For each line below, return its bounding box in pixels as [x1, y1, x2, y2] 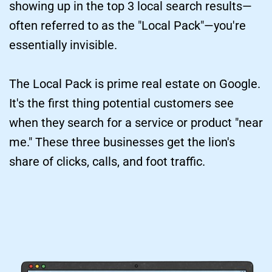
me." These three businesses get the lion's [9, 135, 235, 150]
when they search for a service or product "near [9, 115, 263, 131]
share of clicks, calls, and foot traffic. [9, 154, 205, 169]
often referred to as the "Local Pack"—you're [9, 18, 246, 33]
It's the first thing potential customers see [9, 96, 234, 111]
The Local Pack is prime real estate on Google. [9, 76, 260, 92]
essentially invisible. [9, 38, 117, 53]
